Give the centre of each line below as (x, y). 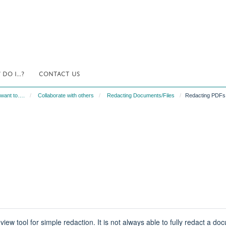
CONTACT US (59, 73)
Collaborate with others (66, 95)
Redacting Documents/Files (141, 95)
